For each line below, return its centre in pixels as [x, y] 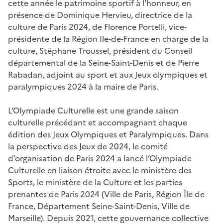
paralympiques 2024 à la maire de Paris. [83, 86]
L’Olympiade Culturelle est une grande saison [93, 110]
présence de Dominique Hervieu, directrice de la [100, 15]
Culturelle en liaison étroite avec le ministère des [100, 170]
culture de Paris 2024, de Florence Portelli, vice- [97, 27]
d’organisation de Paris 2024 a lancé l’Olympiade [100, 158]
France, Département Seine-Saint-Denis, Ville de [99, 206]
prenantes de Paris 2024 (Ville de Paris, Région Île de [106, 194]
